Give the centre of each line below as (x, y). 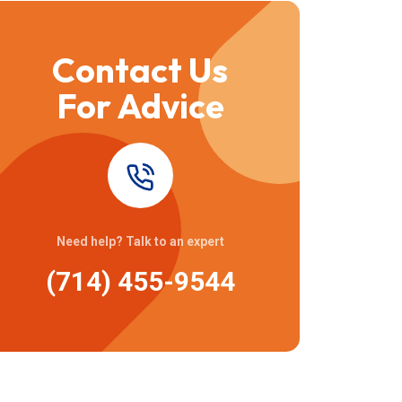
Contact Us (140, 70)
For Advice (140, 106)
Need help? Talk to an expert (140, 241)
